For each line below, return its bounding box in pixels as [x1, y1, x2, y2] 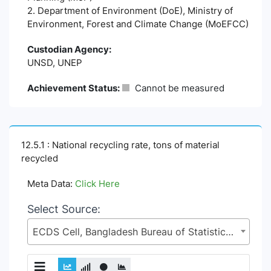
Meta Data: [27, 178, 75, 190]
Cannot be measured [132, 82, 224, 94]
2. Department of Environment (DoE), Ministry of [27, 5, 233, 17]
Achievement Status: [27, 82, 120, 94]
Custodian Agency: [27, 44, 111, 56]
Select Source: [27, 203, 100, 216]
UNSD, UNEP [27, 57, 82, 69]
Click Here [75, 178, 120, 190]
